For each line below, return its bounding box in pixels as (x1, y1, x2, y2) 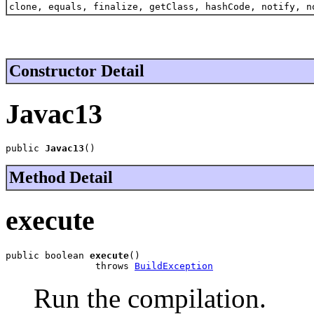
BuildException (135, 260, 213, 271)
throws (6, 260, 135, 271)
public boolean (6, 250, 90, 261)
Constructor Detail (9, 61, 144, 80)
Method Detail (9, 168, 113, 187)
